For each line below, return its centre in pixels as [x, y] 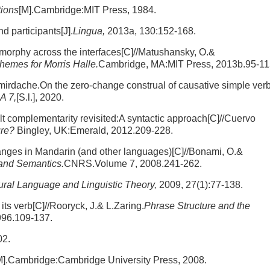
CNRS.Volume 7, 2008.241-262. [133, 164]
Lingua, [89, 31]
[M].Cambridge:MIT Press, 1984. [87, 10]
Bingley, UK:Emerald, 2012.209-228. [94, 130]
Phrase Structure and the [197, 206]
